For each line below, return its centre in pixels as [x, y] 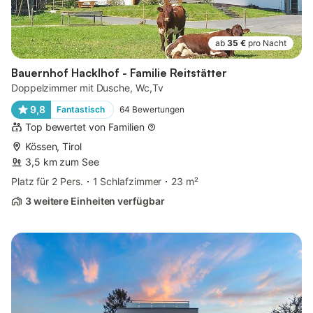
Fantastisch [80, 109]
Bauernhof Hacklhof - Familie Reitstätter [119, 72]
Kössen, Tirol [53, 146]
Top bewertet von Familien [85, 126]
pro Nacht [267, 43]
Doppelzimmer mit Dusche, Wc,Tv [87, 87]
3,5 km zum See [62, 161]
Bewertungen [158, 109]
